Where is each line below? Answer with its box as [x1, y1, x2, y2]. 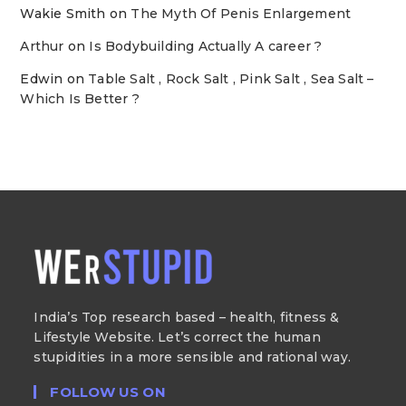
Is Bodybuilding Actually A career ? [89, 38, 323, 54]
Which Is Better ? [20, 91, 140, 107]
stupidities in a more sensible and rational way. [34, 348, 352, 365]
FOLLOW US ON [50, 382, 166, 401]
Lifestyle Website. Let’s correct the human [34, 328, 321, 345]
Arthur [20, 38, 64, 54]
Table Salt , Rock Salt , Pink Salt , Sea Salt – [88, 71, 374, 87]
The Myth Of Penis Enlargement [130, 5, 352, 22]
